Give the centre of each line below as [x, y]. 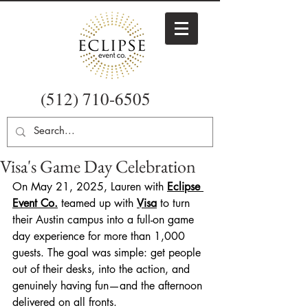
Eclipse [185, 187]
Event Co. [35, 203]
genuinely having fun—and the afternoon [109, 286]
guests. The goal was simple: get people [108, 253]
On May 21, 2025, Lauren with [90, 187]
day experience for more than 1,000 [100, 236]
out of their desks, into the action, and [103, 269]
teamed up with [99, 203]
